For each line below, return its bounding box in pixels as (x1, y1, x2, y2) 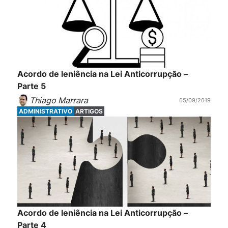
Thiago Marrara (29, 95, 88, 105)
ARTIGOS (75, 107, 103, 115)
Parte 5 (17, 81, 46, 92)
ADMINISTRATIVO (18, 107, 72, 115)
